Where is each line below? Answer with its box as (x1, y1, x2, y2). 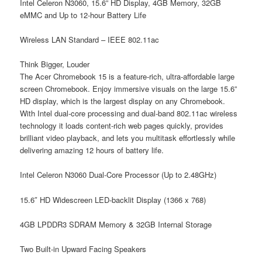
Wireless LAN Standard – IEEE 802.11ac (20, 34, 160, 46)
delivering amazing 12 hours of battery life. (20, 144, 164, 156)
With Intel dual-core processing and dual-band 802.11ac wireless (20, 108, 238, 119)
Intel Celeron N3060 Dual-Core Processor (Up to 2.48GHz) (20, 169, 217, 181)
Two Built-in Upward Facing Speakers (20, 243, 147, 254)
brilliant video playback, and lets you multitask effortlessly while (20, 132, 236, 144)
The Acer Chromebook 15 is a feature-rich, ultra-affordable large (20, 71, 235, 82)
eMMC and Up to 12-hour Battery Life (20, 9, 147, 20)
